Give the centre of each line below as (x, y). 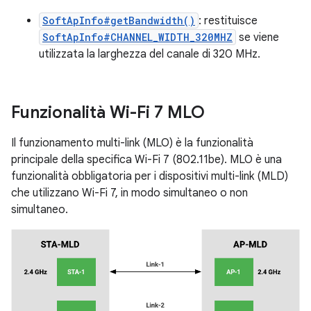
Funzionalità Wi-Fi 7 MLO (108, 112)
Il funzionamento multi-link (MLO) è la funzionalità (132, 143)
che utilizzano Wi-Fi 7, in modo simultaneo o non (129, 193)
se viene (258, 37)
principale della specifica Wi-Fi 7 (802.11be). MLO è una (146, 160)
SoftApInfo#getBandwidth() (119, 20)
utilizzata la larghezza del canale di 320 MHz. (150, 54)
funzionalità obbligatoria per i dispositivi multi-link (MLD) (150, 176)
